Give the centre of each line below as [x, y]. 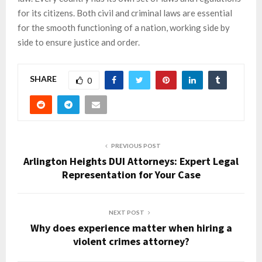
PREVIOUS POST [136, 145]
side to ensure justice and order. [79, 42]
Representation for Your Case [131, 174]
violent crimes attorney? [131, 241]
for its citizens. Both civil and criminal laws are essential [125, 13]
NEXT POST [126, 212]
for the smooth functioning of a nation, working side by [124, 27]
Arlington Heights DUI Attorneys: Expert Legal [131, 161]
